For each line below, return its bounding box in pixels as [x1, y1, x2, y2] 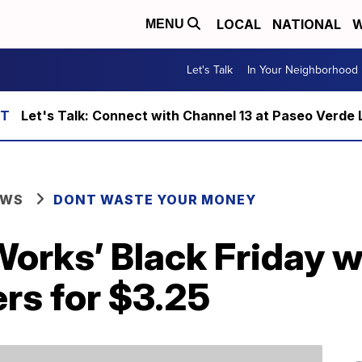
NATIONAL [272, 16, 341, 32]
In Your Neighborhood [247, 61, 358, 78]
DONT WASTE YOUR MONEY [53, 192, 256, 208]
